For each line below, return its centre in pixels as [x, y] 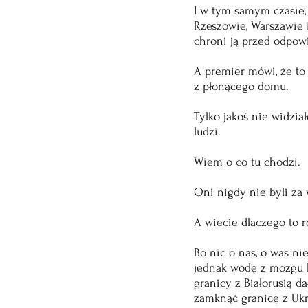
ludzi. [207, 132]
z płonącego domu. [243, 86]
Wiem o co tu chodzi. [249, 162]
